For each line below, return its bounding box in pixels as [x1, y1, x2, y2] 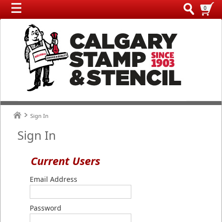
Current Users [31, 153, 100, 168]
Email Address [30, 174, 77, 184]
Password [30, 203, 61, 213]
